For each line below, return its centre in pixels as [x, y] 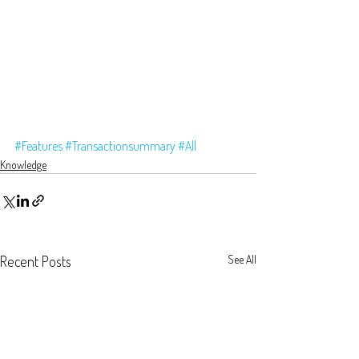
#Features [38, 146]
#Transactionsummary [120, 146]
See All [242, 260]
